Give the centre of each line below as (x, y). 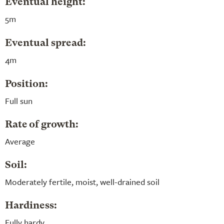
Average (20, 141)
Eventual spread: (45, 43)
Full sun (19, 100)
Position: (26, 84)
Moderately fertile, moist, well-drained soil (82, 181)
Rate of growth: (42, 125)
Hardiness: (31, 206)
